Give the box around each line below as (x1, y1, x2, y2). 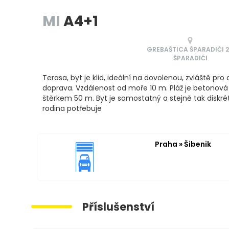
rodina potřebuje (42, 103, 102, 113)
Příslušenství (82, 199, 155, 214)
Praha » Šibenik (154, 139, 211, 150)
